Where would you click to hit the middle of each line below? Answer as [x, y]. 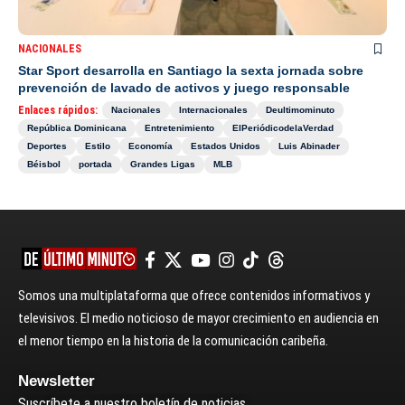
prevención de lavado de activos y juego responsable [184, 87]
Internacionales [213, 109]
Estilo [98, 146]
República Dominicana [77, 127]
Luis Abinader [309, 146]
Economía [151, 146]
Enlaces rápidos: [58, 110]
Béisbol [44, 164]
